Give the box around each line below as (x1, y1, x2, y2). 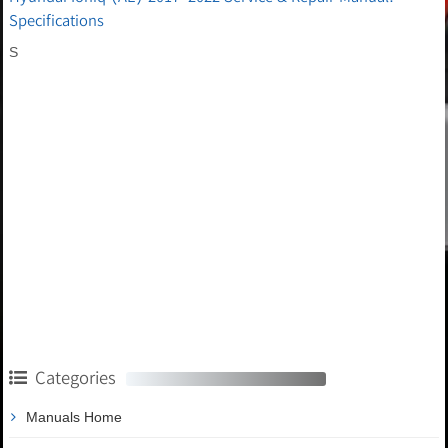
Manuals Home (26, 408, 122, 425)
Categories (35, 365, 116, 389)
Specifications (9, 9, 104, 30)
